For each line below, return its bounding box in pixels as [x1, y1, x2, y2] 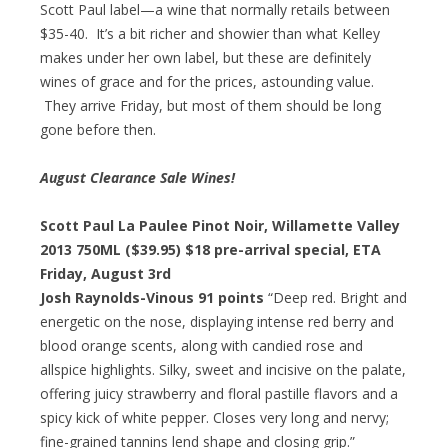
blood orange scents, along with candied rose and [40, 335, 363, 355]
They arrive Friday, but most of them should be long [40, 95, 381, 115]
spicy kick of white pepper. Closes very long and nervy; [40, 407, 389, 427]
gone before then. [40, 119, 156, 139]
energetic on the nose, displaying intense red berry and [40, 311, 394, 331]
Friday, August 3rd [40, 263, 171, 283]
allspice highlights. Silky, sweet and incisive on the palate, [40, 359, 406, 379]
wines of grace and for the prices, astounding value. [40, 71, 374, 91]
